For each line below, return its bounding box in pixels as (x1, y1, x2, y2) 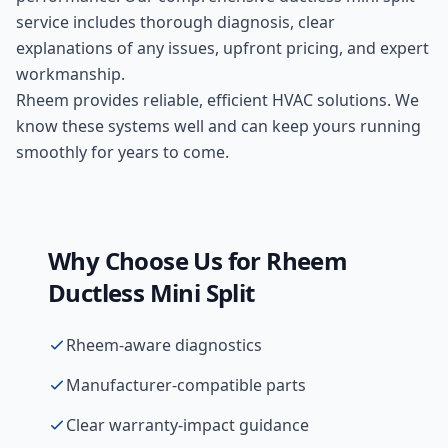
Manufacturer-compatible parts (66, 374, 306, 396)
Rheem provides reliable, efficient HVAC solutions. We (16, 89, 419, 111)
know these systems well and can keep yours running (16, 115, 421, 137)
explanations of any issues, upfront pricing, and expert (16, 37, 429, 59)
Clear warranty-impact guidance (66, 414, 309, 436)
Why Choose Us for (48, 244, 267, 277)
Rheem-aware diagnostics (66, 334, 262, 356)
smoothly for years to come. (16, 141, 229, 163)
